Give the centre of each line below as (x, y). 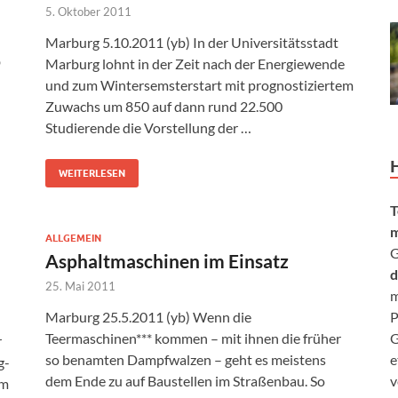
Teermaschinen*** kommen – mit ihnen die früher (193, 338)
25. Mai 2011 (80, 287)
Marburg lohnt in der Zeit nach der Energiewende (195, 64)
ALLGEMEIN (73, 239)
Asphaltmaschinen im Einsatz (167, 261)
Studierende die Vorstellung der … (148, 128)
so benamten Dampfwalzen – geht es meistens (186, 360)
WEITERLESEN (92, 174)
